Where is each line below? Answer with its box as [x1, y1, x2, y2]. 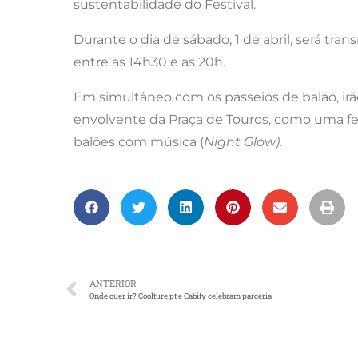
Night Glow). [204, 134, 282, 150]
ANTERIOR [89, 277, 137, 290]
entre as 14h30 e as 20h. [74, 54, 225, 70]
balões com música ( [74, 134, 204, 150]
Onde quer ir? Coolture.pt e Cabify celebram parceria [89, 291, 272, 302]
